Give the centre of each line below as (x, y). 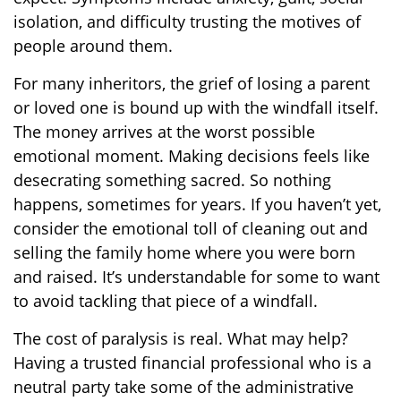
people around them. (93, 45)
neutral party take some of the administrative (183, 386)
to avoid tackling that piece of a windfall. (166, 300)
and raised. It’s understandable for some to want (196, 276)
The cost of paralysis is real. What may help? (181, 338)
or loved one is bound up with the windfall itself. (196, 107)
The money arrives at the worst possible (164, 131)
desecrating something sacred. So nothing (172, 179)
